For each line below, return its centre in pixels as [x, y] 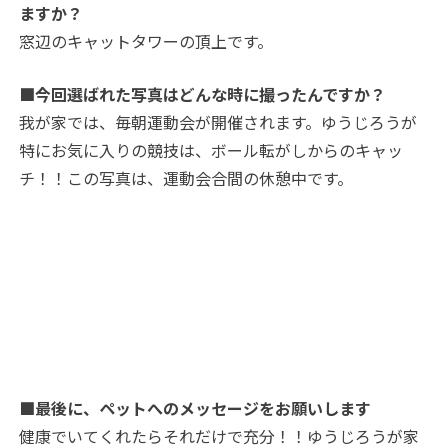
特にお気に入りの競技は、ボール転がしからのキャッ [211, 150]
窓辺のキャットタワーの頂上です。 [146, 41]
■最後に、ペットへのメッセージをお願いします [195, 408]
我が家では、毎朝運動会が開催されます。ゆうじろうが [218, 122]
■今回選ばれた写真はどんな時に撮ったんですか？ [203, 94]
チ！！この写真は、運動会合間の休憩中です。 [186, 178]
